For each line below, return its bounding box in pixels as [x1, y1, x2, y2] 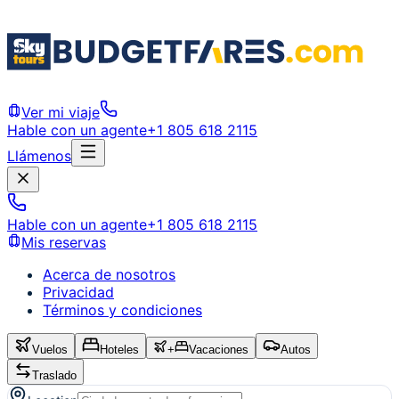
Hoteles [100, 343, 139, 356]
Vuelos [32, 343, 68, 356]
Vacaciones [189, 343, 248, 356]
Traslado [32, 369, 77, 382]
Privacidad [43, 283, 114, 301]
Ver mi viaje [21, 103, 100, 121]
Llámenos [7, 147, 71, 165]
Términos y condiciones [43, 301, 202, 319]
